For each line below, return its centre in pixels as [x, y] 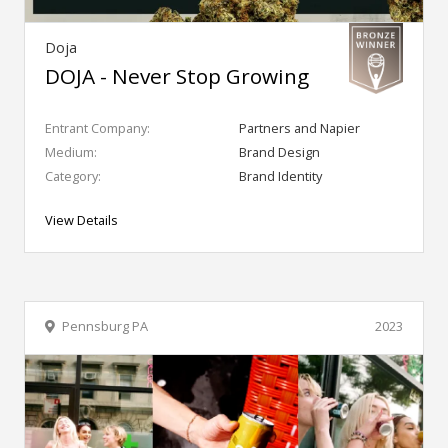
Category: [73, 175]
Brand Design [279, 151]
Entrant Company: [97, 127]
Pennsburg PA [105, 325]
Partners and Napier [299, 127]
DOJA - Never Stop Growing [177, 75]
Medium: [71, 151]
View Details [81, 219]
